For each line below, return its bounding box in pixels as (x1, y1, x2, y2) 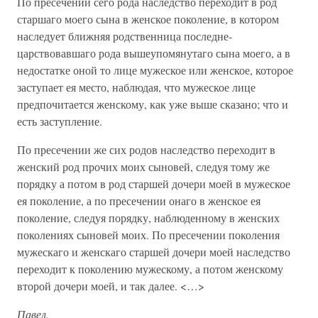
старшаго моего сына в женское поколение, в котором (17, 11, 279, 26)
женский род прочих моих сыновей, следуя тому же (17, 159, 270, 174)
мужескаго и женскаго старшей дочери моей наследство (17, 244, 290, 259)
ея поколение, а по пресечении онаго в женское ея (17, 193, 261, 208)
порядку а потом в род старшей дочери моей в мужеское (17, 176, 290, 191)
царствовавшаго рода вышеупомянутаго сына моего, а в (17, 45, 290, 60)
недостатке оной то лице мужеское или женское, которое (17, 62, 293, 77)
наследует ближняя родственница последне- (17, 28, 232, 43)
